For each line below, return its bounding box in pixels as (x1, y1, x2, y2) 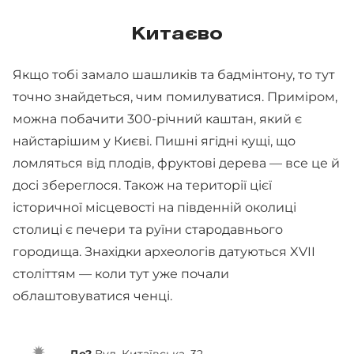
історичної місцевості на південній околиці (13, 199, 296, 215)
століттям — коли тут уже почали (13, 265, 229, 281)
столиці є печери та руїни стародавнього (13, 221, 283, 237)
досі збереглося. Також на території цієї (13, 177, 272, 193)
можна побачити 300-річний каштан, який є (13, 111, 302, 126)
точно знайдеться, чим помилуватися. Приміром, (13, 88, 337, 104)
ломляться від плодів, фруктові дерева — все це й (13, 155, 340, 171)
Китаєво (131, 26, 223, 43)
